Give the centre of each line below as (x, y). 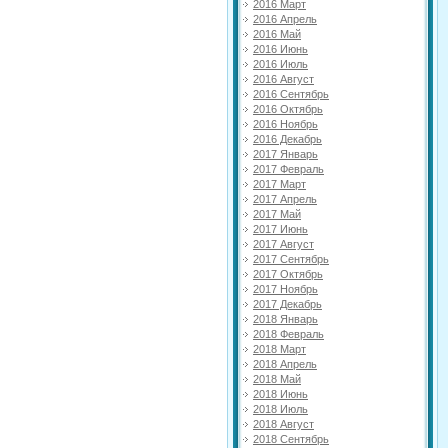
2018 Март (279, 348)
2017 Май (277, 213)
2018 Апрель (285, 363)
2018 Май (277, 378)
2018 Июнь (280, 393)
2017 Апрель (285, 198)
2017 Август (283, 243)
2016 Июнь (280, 48)
